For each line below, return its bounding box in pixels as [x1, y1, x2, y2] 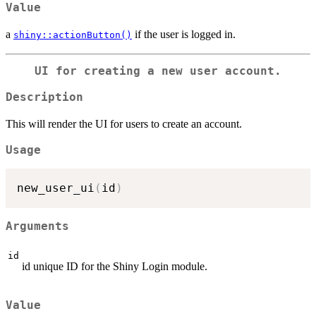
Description [6, 90, 83, 104]
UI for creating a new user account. [35, 65, 281, 78]
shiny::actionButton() [13, 30, 132, 41]
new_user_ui [17, 181, 95, 195]
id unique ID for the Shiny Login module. [22, 260, 207, 272]
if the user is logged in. [132, 28, 236, 41]
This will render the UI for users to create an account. [6, 117, 242, 130]
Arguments [6, 219, 69, 233]
